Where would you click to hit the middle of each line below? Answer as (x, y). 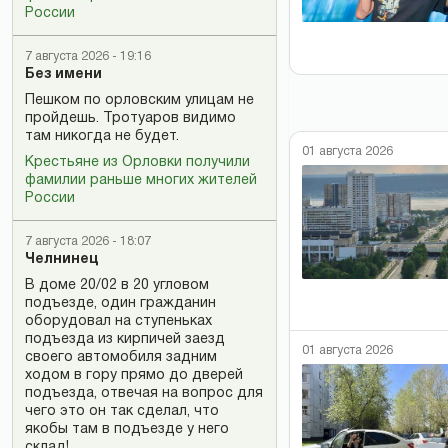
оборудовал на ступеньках (118, 321)
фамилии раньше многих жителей (141, 180)
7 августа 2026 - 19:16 (88, 56)
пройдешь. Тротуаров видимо (130, 118)
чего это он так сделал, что (122, 411)
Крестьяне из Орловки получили (137, 162)
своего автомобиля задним (121, 357)
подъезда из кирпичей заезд (125, 339)
